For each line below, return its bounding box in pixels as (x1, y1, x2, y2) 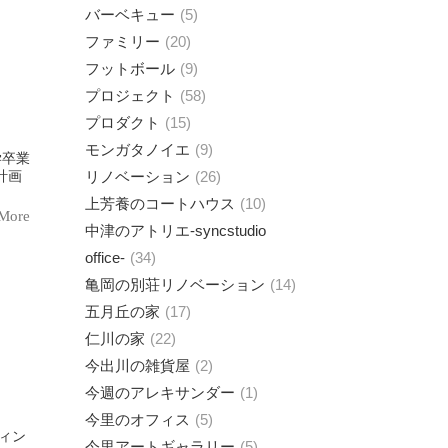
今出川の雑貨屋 (85, 356, 190, 374)
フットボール (85, 59, 175, 77)
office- (85, 248, 125, 266)
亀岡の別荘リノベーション (85, 275, 265, 293)
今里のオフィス (85, 410, 190, 428)
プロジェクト (85, 86, 175, 104)
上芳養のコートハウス (85, 194, 235, 212)
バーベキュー (85, 5, 175, 23)
